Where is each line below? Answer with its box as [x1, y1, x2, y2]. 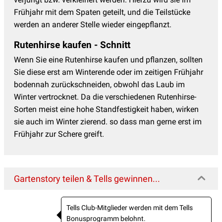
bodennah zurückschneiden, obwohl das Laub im [14, 79, 185, 89]
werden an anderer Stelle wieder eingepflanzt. [14, 19, 171, 29]
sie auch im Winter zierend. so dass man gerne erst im [14, 116, 202, 126]
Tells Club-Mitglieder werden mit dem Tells [66, 203, 193, 212]
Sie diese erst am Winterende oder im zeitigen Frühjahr [14, 67, 203, 77]
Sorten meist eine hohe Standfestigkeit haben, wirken [14, 104, 199, 114]
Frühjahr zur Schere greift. [14, 129, 104, 139]
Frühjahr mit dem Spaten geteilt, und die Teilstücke [14, 7, 190, 17]
